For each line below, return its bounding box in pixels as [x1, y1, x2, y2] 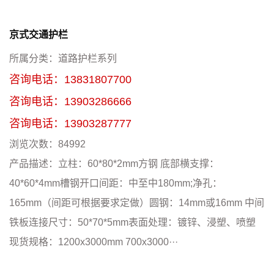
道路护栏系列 [58, 53, 117, 64]
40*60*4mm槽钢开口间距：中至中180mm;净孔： [9, 178, 222, 189]
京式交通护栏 [9, 29, 68, 40]
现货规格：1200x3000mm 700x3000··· [9, 237, 178, 248]
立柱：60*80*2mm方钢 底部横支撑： [58, 158, 219, 169]
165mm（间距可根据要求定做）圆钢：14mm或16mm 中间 [9, 198, 264, 209]
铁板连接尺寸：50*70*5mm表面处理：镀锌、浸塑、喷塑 [9, 217, 256, 228]
